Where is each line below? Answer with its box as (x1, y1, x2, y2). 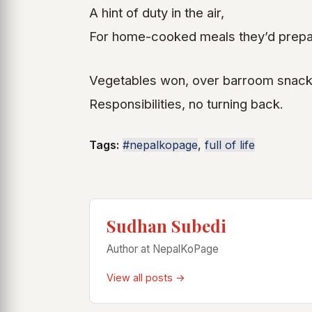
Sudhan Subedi (107, 214, 226, 237)
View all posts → (107, 271, 185, 283)
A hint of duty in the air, (89, 4, 224, 20)
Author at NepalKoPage (107, 242, 219, 256)
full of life (205, 137, 255, 152)
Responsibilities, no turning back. (89, 96, 283, 112)
